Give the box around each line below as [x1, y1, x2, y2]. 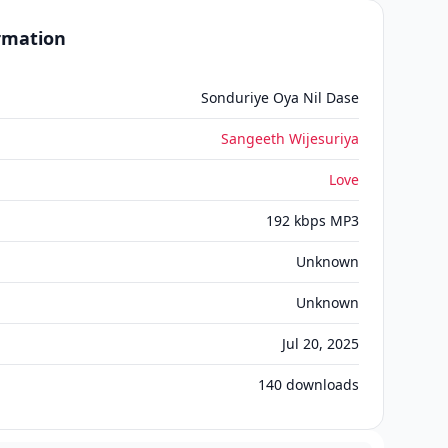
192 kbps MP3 [266, 211, 359, 230]
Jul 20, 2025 [282, 334, 359, 353]
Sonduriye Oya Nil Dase [201, 88, 359, 107]
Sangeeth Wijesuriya [221, 129, 359, 148]
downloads [282, 375, 359, 394]
